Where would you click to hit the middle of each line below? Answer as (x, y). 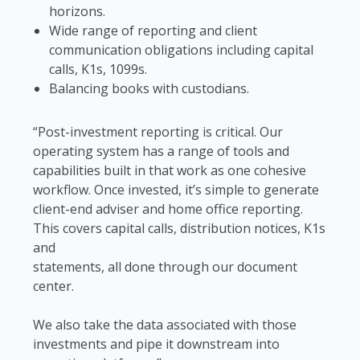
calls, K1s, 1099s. (98, 69)
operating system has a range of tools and (161, 151)
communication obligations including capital (181, 50)
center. (53, 286)
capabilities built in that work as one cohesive (169, 170)
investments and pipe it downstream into (156, 344)
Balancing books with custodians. (149, 88)
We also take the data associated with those (164, 325)
